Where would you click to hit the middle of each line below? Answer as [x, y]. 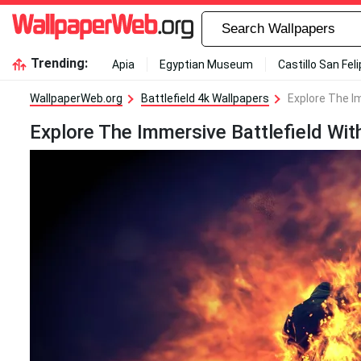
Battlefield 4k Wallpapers [205, 98]
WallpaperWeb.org [76, 98]
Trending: [59, 63]
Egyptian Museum [206, 64]
